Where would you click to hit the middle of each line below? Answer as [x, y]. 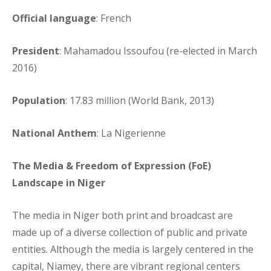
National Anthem [54, 133]
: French [114, 18]
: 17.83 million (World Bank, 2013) [140, 100]
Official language [54, 18]
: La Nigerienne [131, 133]
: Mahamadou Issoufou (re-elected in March [158, 51]
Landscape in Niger [59, 183]
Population [39, 100]
